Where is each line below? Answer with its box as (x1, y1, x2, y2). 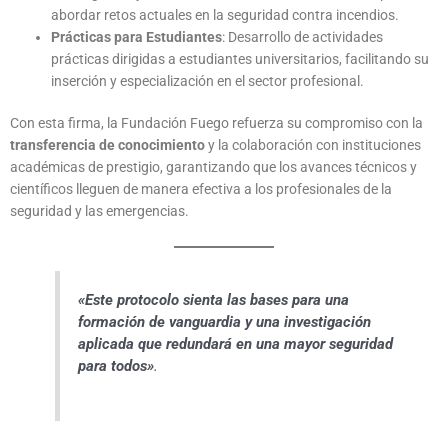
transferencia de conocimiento (10, 137, 205, 154)
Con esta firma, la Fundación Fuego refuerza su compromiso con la (10, 115, 423, 132)
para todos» (78, 356, 155, 375)
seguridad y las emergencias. (10, 203, 189, 220)
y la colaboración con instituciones (205, 137, 421, 154)
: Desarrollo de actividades (222, 28, 384, 45)
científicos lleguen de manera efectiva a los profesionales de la (10, 181, 392, 198)
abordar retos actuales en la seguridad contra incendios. (51, 6, 400, 23)
